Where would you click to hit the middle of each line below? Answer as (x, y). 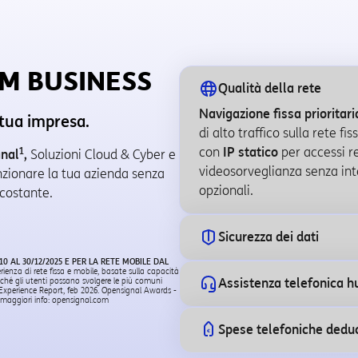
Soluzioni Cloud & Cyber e (101, 155)
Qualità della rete (270, 88)
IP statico (251, 152)
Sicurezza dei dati (268, 237)
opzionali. (226, 191)
